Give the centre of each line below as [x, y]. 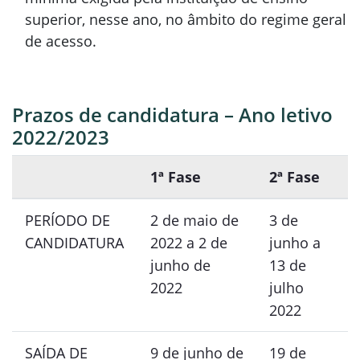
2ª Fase [295, 177]
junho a [295, 243]
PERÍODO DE [67, 220]
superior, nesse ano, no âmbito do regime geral [186, 19]
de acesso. [61, 41]
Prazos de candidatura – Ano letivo [172, 115]
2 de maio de [194, 220]
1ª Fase [176, 177]
